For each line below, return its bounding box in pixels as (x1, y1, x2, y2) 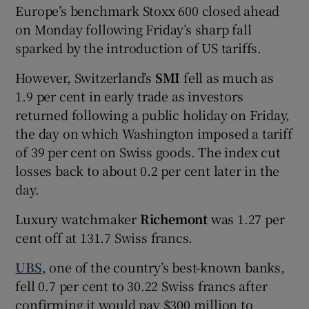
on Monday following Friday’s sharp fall (15, 20, 252, 39)
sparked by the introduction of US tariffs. (15, 39, 262, 57)
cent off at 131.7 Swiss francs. (15, 228, 193, 247)
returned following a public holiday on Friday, (15, 106, 290, 124)
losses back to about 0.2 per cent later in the (15, 161, 280, 180)
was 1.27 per (208, 210, 285, 228)
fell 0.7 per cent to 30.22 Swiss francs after (15, 277, 268, 295)
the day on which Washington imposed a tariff (15, 124, 292, 143)
